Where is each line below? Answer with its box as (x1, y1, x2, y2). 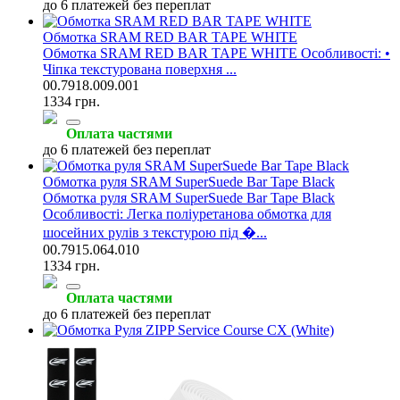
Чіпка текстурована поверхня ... (43, 61, 237, 77)
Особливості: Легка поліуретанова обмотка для (43, 205, 331, 221)
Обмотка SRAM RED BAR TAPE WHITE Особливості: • (43, 45, 390, 61)
